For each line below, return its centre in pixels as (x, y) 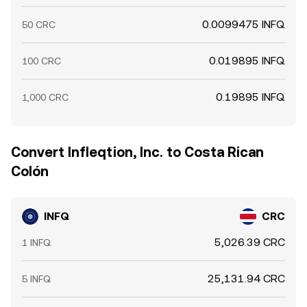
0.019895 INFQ (247, 61)
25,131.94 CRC (246, 279)
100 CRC (41, 61)
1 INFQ (36, 243)
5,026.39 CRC (250, 242)
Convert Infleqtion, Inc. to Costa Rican (137, 152)
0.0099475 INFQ (244, 24)
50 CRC (39, 25)
